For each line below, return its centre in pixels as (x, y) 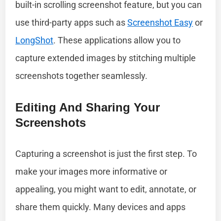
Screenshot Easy (160, 22)
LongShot (35, 40)
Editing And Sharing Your (88, 107)
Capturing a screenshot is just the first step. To (106, 153)
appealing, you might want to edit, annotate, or (106, 189)
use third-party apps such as (72, 22)
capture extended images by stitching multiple (106, 58)
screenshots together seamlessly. (82, 75)
